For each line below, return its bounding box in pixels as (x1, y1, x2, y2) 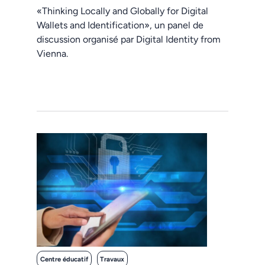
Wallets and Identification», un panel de (37, 20, 204, 31)
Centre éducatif (40, 254, 88, 263)
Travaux (100, 254, 125, 263)
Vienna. (37, 48, 69, 60)
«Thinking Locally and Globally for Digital (37, 5, 209, 17)
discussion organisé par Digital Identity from (37, 34, 221, 46)
